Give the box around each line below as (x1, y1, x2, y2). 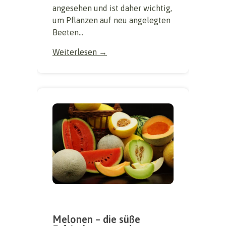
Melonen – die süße (52, 213, 140, 225)
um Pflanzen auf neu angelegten (52, 15, 171, 25)
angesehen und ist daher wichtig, (52, 3, 172, 13)
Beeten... (52, 27, 83, 37)
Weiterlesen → (52, 47, 107, 56)
